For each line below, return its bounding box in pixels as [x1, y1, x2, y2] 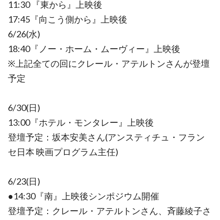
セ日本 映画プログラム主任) [8, 146, 118, 157]
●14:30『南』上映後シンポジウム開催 [8, 191, 159, 201]
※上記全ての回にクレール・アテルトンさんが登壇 [8, 58, 210, 69]
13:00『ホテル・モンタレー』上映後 [8, 117, 154, 128]
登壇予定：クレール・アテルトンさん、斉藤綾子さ [8, 205, 211, 216]
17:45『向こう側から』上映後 [8, 14, 127, 25]
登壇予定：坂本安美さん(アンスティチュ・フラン [8, 132, 205, 142]
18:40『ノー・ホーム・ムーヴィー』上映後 [8, 43, 180, 54]
